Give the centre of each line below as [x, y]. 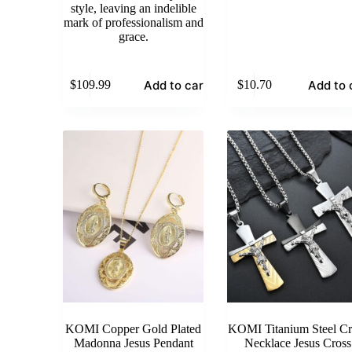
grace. [133, 36]
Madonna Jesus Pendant [133, 343]
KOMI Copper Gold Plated [133, 328]
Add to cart [176, 85]
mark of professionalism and [133, 22]
